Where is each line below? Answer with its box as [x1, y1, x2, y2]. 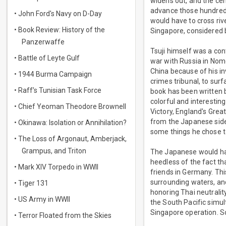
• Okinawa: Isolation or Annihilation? [14, 119, 127, 127]
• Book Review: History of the [14, 26, 105, 34]
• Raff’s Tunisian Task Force [14, 86, 101, 94]
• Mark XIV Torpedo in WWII [14, 163, 98, 171]
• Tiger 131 [14, 179, 48, 187]
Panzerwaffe [22, 38, 65, 46]
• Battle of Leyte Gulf [14, 54, 80, 62]
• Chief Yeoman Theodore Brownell [14, 102, 126, 110]
